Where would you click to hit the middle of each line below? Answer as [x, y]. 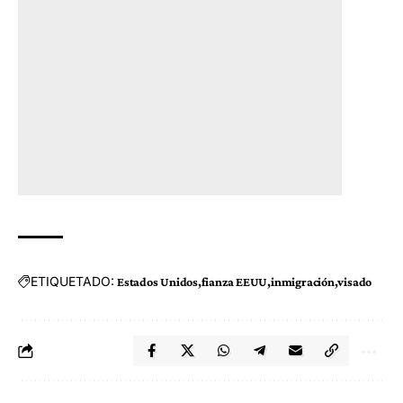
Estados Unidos [157, 281]
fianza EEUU [234, 281]
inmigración [303, 281]
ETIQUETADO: [72, 282]
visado [355, 281]
